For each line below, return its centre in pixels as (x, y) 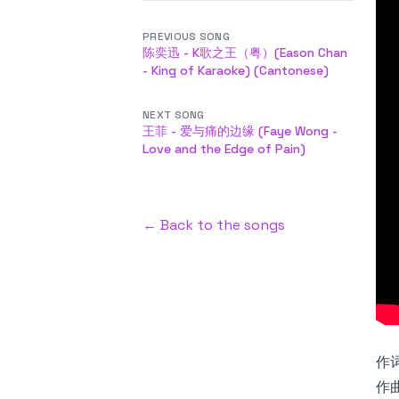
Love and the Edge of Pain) (224, 149)
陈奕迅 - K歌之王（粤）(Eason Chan (245, 53)
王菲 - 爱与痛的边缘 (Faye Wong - (240, 131)
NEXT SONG (174, 115)
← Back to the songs (214, 225)
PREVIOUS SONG (186, 37)
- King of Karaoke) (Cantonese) (236, 70)
